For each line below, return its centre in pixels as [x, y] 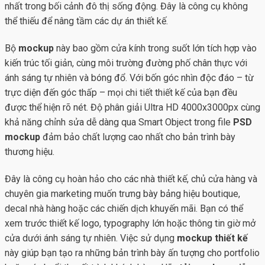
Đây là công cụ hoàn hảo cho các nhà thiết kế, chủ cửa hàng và [131, 179]
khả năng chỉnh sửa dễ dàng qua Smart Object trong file [119, 122]
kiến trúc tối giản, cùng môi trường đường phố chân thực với [126, 63]
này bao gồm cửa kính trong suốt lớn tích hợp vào [155, 48]
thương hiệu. [30, 151]
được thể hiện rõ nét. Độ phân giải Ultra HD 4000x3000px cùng [132, 107]
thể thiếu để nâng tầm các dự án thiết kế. [86, 21]
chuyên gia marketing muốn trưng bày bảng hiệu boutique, [122, 193]
